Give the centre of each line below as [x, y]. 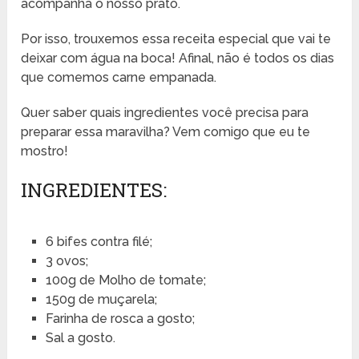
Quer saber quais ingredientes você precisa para [165, 112]
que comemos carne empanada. [119, 77]
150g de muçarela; [101, 299]
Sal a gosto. [80, 337]
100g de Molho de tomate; [125, 280]
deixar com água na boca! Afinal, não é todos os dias [178, 58]
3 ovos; [67, 260]
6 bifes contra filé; [99, 241]
